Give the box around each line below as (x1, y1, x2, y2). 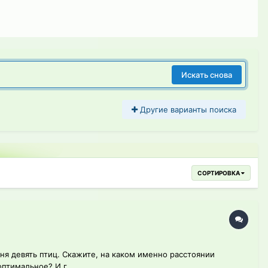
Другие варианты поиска (138, 105, 236, 115)
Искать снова (181, 69, 232, 80)
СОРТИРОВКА (197, 169, 241, 177)
